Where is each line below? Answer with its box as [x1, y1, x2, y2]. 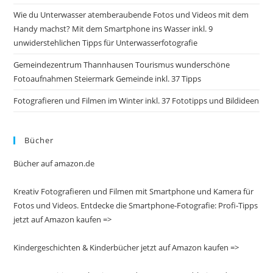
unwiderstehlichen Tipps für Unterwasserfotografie [13, 37, 198, 48]
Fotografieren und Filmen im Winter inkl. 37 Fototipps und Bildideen [13, 94, 260, 106]
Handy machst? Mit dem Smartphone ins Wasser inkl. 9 [13, 23, 213, 34]
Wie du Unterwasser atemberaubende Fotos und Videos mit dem [13, 9, 249, 20]
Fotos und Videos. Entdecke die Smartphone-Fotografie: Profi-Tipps [13, 199, 258, 211]
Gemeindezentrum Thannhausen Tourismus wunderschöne [13, 58, 230, 70]
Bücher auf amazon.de [13, 157, 95, 169]
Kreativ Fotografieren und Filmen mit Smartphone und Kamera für [13, 185, 254, 197]
